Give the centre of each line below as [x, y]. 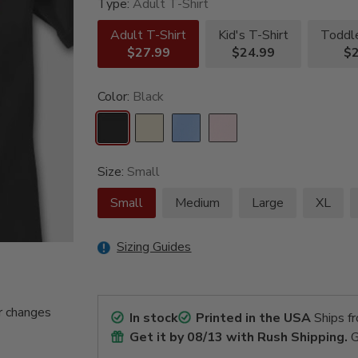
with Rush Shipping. [285, 338]
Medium [198, 203]
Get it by [158, 338]
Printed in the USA [254, 318]
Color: [115, 97]
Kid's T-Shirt [254, 36]
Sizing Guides [154, 247]
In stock [153, 318]
